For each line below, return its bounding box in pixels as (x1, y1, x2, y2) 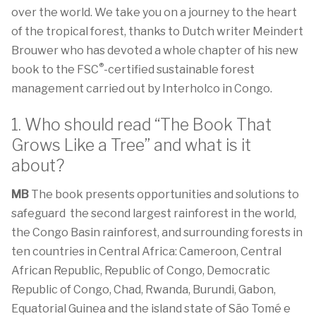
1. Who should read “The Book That (11, 115, 272, 135)
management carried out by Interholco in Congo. (11, 82, 272, 95)
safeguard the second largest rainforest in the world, (11, 207, 296, 220)
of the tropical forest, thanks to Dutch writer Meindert (11, 25, 303, 38)
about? (11, 156, 64, 176)
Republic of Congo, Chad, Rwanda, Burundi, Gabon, (11, 283, 278, 296)
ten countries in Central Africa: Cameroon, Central (11, 245, 281, 258)
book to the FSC (11, 63, 99, 76)
